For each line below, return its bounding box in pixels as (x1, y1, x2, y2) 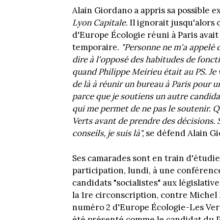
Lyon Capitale (72, 17, 126, 28)
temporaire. (72, 42, 121, 53)
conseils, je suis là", (72, 128, 146, 139)
